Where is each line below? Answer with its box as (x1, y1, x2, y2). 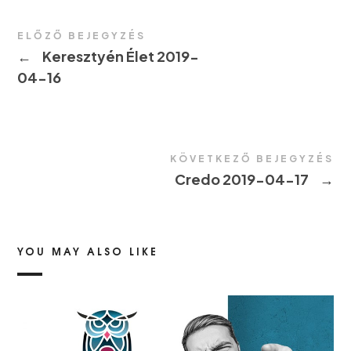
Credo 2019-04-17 (174, 170, 311, 189)
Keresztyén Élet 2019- (40, 47, 200, 66)
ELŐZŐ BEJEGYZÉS (17, 30, 147, 42)
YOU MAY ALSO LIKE (17, 243, 159, 259)
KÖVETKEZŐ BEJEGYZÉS (169, 153, 334, 165)
